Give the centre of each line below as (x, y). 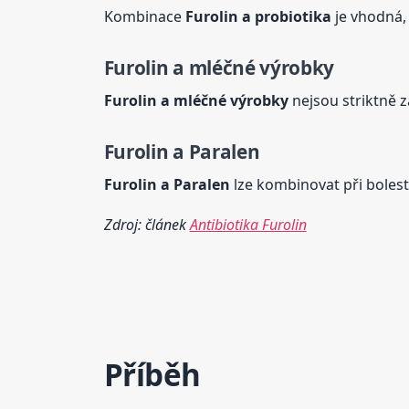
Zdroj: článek (147, 225)
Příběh (152, 375)
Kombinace (144, 16)
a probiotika (284, 16)
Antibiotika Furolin (248, 225)
